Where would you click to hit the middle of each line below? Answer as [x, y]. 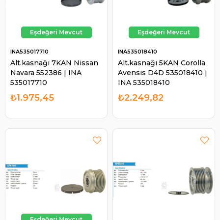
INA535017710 [29, 51]
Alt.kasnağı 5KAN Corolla [162, 63]
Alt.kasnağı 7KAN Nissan [54, 63]
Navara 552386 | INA [46, 72]
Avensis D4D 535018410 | [163, 72]
